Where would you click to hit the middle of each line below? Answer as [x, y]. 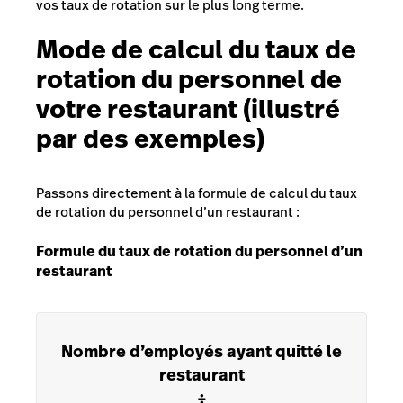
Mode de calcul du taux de [196, 49]
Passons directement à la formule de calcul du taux [197, 193]
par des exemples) [150, 139]
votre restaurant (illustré [188, 109]
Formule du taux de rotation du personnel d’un [199, 251]
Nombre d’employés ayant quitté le [201, 351]
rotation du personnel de [189, 79]
